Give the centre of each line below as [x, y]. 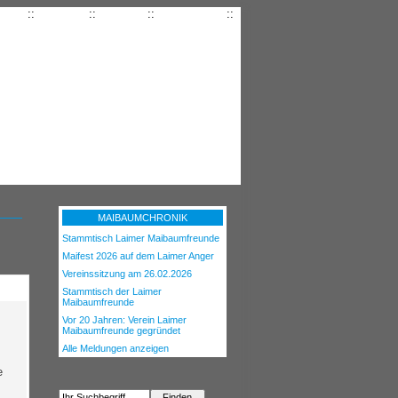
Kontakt [62, 14]
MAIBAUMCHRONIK [143, 218]
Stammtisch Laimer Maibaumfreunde [141, 238]
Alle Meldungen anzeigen [115, 348]
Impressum [191, 14]
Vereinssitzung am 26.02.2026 [127, 274]
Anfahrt [122, 14]
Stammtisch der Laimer [112, 291]
